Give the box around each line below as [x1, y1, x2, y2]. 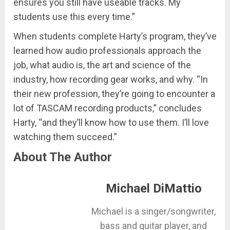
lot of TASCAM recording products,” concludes [13, 102, 202, 113]
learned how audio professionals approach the [13, 45, 201, 56]
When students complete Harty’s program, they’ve [13, 30, 217, 42]
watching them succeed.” [13, 131, 117, 142]
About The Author [13, 149, 112, 164]
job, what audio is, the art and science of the [13, 59, 191, 70]
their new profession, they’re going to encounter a [13, 88, 215, 99]
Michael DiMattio [105, 181, 202, 196]
